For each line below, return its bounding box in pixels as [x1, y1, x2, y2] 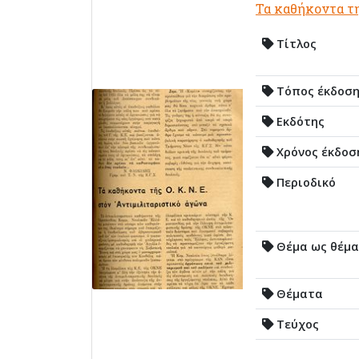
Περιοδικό [273, 174, 336, 190]
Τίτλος [273, 35, 317, 51]
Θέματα [273, 285, 323, 301]
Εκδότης [273, 113, 325, 129]
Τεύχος [273, 316, 319, 332]
